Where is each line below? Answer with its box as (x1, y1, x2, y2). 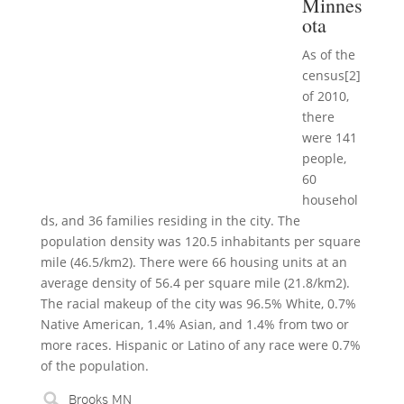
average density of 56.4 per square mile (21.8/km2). (40, 274, 350, 291)
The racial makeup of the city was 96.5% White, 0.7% (40, 295, 356, 312)
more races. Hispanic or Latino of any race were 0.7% (40, 336, 361, 353)
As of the (301, 46, 355, 63)
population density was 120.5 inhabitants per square (40, 233, 361, 250)
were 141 (301, 129, 357, 146)
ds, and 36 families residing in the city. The (40, 212, 300, 229)
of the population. (40, 357, 149, 374)
